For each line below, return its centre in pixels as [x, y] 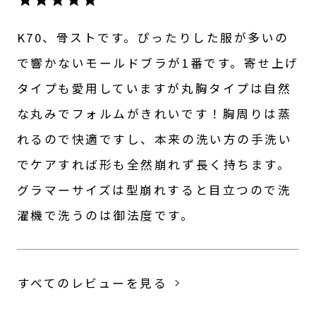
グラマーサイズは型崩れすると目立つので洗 [154, 189]
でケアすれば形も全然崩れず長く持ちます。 [154, 164]
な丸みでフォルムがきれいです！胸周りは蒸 [154, 113]
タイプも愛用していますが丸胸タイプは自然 [154, 88]
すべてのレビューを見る [92, 282]
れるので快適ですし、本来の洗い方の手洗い [154, 139]
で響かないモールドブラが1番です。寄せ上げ [158, 62]
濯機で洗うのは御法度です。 [105, 215]
